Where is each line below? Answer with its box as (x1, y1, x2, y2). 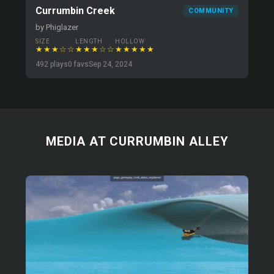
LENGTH (75, 38, 103, 45)
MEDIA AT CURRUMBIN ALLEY (45, 134, 229, 149)
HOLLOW (115, 38, 145, 45)
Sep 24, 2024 (89, 60, 133, 68)
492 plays (35, 60, 68, 68)
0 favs (68, 60, 89, 68)
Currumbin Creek (35, 5, 116, 17)
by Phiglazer (35, 23, 79, 32)
